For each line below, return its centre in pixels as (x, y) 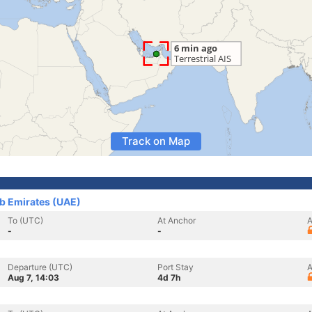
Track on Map (156, 141)
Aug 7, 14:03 (33, 278)
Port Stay (175, 267)
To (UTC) (25, 220)
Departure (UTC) (40, 267)
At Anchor (177, 220)
